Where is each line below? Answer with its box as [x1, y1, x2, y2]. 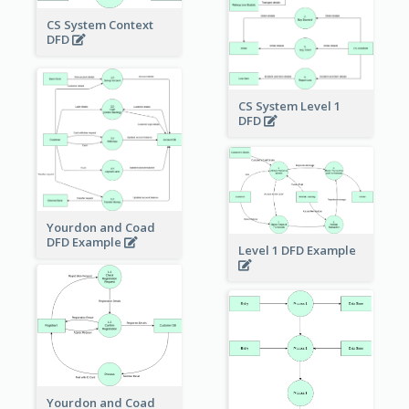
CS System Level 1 [237, 98, 341, 115]
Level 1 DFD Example [237, 241, 359, 258]
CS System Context [46, 16, 153, 34]
